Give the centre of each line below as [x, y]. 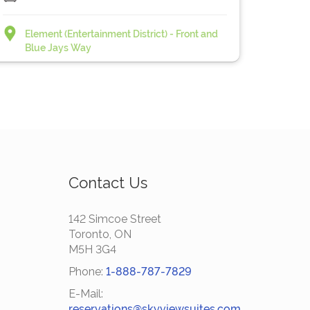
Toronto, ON [100, 234]
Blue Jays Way [58, 48]
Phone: [87, 272]
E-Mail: [86, 294]
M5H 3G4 [92, 249]
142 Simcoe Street [115, 219]
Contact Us [108, 183]
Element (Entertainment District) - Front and [121, 34]
